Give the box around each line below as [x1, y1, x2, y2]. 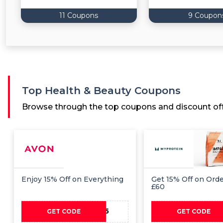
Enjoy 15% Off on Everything [21, 174, 123, 184]
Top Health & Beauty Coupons [22, 84, 181, 97]
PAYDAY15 [70, 207, 109, 216]
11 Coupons [59, 10, 99, 20]
